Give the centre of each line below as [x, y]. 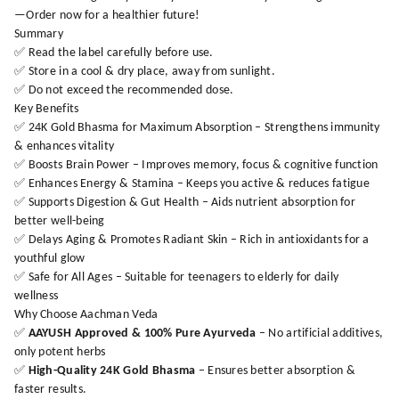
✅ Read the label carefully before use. [114, 53]
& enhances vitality [65, 146]
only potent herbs [60, 352]
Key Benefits [47, 109]
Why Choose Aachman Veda [86, 314]
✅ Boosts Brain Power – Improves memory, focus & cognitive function [196, 165]
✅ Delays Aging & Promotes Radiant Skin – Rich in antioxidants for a [192, 240]
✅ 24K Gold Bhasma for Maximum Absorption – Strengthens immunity [197, 127]
